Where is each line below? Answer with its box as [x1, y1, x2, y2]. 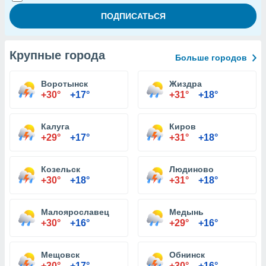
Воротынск [41, 79, 88, 88]
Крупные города [9, 49, 105, 62]
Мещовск [41, 250, 80, 259]
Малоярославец [41, 207, 109, 217]
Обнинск [169, 250, 205, 259]
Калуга [41, 122, 69, 131]
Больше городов [175, 53, 247, 62]
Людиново [169, 164, 214, 174]
